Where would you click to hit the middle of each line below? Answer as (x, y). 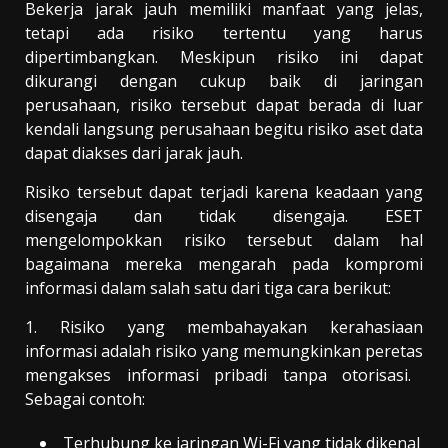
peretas (394, 350)
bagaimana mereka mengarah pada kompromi (224, 263)
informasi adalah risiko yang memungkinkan (195, 350)
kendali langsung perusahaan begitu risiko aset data (224, 128)
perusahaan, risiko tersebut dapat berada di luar (224, 104)
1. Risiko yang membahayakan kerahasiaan (224, 326)
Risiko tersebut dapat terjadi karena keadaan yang (224, 191)
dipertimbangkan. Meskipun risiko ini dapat (224, 56)
